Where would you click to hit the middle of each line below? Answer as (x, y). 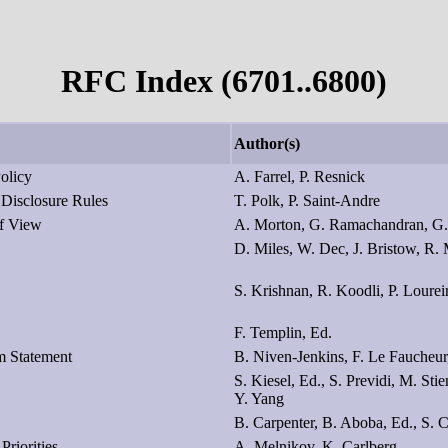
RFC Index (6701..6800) (224, 81)
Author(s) (267, 143)
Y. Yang (259, 398)
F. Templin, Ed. (283, 332)
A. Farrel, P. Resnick (299, 176)
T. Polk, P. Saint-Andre (307, 200)
